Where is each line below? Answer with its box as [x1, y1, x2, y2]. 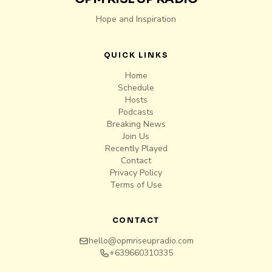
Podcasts [118, 106, 154, 118]
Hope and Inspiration [96, 13, 176, 25]
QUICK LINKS [103, 50, 169, 59]
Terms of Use [110, 179, 162, 191]
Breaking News [106, 118, 166, 130]
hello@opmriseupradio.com [88, 235, 194, 246]
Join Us [123, 131, 149, 142]
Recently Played [104, 143, 168, 154]
